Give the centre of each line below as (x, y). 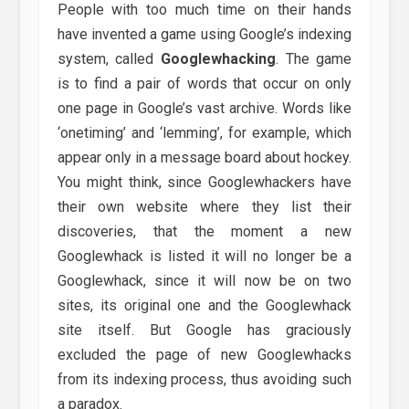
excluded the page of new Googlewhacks (204, 355)
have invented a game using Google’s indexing (204, 35)
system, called (109, 59)
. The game (314, 59)
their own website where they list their (204, 207)
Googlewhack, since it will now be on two (204, 281)
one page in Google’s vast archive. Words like (204, 109)
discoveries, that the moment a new (204, 232)
